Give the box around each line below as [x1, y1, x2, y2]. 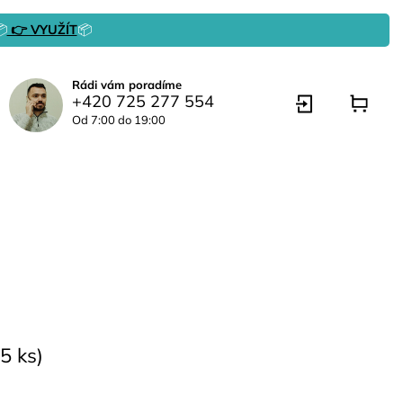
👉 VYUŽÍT [6, 22, 77, 38]
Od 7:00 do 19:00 [72, 112, 166, 127]
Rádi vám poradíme [72, 77, 182, 92]
